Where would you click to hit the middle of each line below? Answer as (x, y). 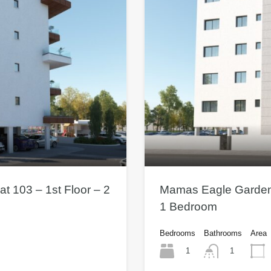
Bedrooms (178, 233)
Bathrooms (223, 233)
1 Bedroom (188, 206)
